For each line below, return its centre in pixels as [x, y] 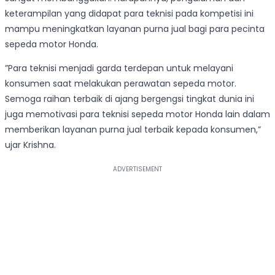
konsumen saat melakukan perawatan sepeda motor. [121, 84]
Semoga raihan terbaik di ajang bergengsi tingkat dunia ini [130, 99]
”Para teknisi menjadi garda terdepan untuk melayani [119, 68]
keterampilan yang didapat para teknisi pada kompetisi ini [129, 14]
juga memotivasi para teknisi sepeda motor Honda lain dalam [137, 114]
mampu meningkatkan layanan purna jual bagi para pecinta [135, 29]
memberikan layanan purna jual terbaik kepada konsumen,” [133, 130]
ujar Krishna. [30, 145]
